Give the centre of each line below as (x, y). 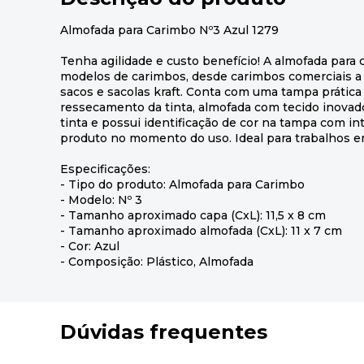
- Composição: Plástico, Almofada (157, 261)
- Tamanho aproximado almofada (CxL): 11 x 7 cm (201, 230)
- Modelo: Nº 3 (101, 199)
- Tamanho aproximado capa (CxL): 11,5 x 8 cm (193, 215)
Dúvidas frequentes (164, 331)
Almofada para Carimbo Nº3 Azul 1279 (169, 30)
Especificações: (105, 169)
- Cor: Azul (90, 246)
